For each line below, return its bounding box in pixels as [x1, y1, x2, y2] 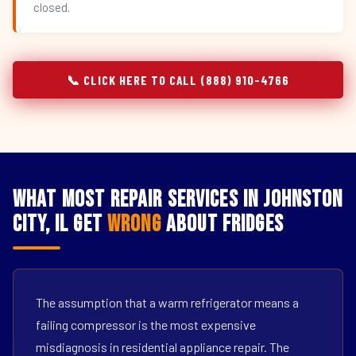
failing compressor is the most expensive [36, 317, 256, 332]
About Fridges [161, 211, 284, 238]
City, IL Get [13, 211, 107, 238]
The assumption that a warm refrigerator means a [36, 295, 299, 310]
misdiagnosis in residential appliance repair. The [36, 339, 289, 354]
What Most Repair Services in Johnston [13, 186, 343, 214]
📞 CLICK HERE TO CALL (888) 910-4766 [67, 72, 289, 87]
